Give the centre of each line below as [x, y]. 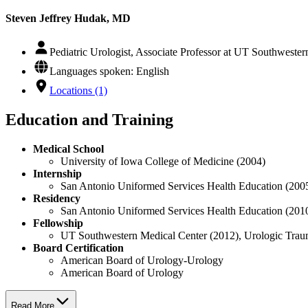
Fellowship [58, 223]
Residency [57, 198]
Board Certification [78, 247]
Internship [57, 173]
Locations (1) [78, 90]
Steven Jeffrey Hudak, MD [68, 18]
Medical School [68, 148]
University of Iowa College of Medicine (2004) [163, 161]
